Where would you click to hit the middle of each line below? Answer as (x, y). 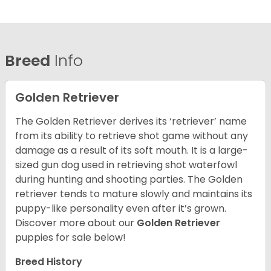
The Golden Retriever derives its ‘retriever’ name (131, 122)
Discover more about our (76, 223)
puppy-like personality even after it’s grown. (121, 209)
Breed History (49, 262)
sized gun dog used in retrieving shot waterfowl (126, 165)
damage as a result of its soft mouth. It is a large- (132, 151)
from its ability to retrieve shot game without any (132, 136)
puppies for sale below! (70, 238)
